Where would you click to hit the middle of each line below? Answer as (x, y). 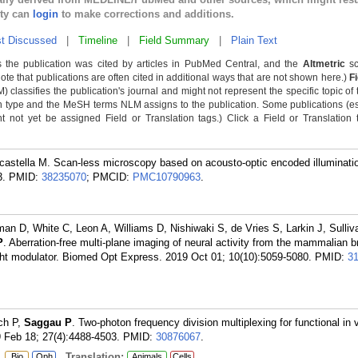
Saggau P (48, 322)
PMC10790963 (167, 177)
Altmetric (324, 64)
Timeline (98, 40)
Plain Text (254, 40)
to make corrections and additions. (146, 14)
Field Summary (174, 40)
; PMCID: (109, 177)
